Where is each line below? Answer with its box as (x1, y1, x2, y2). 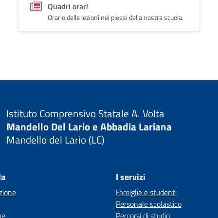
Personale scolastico (116, 198, 182, 210)
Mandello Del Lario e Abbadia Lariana (6, 118, 172, 134)
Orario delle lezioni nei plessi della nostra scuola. (48, 12, 183, 22)
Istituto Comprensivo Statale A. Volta (6, 105, 164, 121)
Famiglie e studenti (116, 186, 177, 198)
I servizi (116, 170, 145, 183)
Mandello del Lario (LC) (6, 131, 105, 147)
